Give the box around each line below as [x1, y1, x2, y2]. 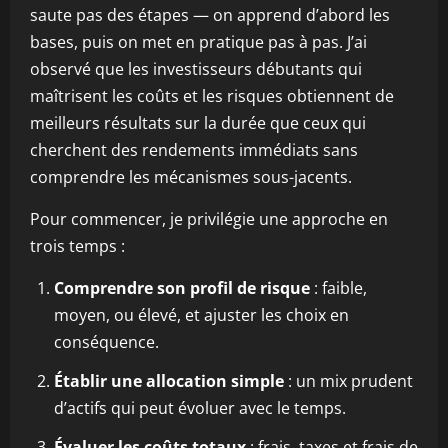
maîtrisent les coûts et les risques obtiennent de [30, 85, 394, 107]
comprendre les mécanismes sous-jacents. [30, 166, 352, 188]
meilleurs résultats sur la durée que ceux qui [30, 112, 366, 134]
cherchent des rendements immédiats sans [30, 139, 358, 161]
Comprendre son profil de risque [54, 277, 310, 299]
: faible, [310, 277, 367, 299]
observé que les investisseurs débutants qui [30, 58, 362, 80]
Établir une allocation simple [54, 370, 284, 392]
